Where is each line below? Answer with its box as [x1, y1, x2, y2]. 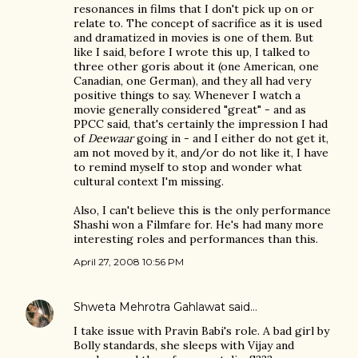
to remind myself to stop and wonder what [74, 160, 302, 174]
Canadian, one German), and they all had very [74, 74, 311, 88]
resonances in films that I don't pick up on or [74, 2, 314, 16]
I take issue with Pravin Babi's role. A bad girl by [74, 324, 329, 338]
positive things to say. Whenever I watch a [74, 88, 300, 102]
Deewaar [88, 131, 133, 145]
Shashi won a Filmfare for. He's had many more [74, 217, 324, 232]
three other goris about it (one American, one [74, 59, 319, 74]
